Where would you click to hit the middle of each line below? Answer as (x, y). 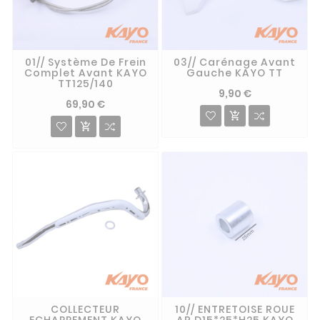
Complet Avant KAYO (85, 73)
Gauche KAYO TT (235, 73)
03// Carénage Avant (235, 62)
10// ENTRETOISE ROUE (235, 310)
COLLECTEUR (85, 310)
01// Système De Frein (85, 62)
